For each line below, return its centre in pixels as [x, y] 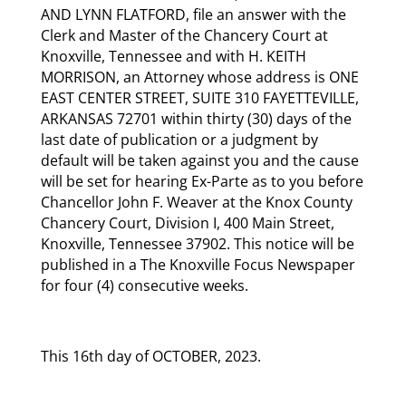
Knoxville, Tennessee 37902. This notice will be [197, 243]
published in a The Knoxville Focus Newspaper [198, 264]
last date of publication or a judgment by [179, 139]
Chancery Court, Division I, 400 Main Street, [187, 222]
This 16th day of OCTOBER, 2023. [150, 356]
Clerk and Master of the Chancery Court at [184, 35]
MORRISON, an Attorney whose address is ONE [199, 77]
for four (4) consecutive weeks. [144, 285]
